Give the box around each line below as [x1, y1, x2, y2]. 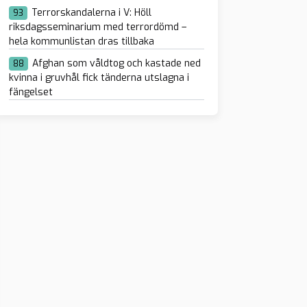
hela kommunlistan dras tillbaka [8, 35, 154, 49]
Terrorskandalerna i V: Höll [31, 6, 151, 20]
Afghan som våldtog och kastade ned [32, 57, 201, 71]
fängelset [8, 86, 53, 99]
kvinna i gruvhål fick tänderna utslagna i [8, 71, 189, 85]
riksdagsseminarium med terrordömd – [8, 21, 186, 34]
